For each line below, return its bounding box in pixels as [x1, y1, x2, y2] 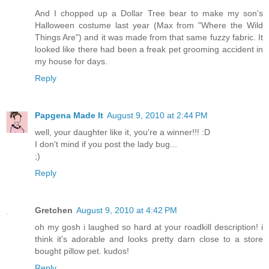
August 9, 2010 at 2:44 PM [107, 110, 208, 121]
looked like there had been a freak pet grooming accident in [35, 44, 263, 55]
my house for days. [35, 56, 107, 67]
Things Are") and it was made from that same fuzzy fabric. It [35, 32, 263, 43]
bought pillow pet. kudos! [35, 246, 129, 256]
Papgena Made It [35, 110, 103, 121]
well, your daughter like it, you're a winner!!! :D [35, 127, 210, 138]
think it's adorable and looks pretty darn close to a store [35, 234, 263, 244]
